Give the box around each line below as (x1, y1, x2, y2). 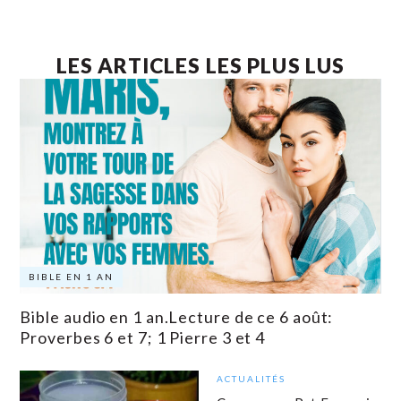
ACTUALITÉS (217, 373, 286, 385)
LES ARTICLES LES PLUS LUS (55, 53, 346, 79)
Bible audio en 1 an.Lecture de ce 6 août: (20, 307, 334, 328)
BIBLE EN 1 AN (29, 271, 115, 283)
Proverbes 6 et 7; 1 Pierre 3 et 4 (20, 328, 266, 348)
